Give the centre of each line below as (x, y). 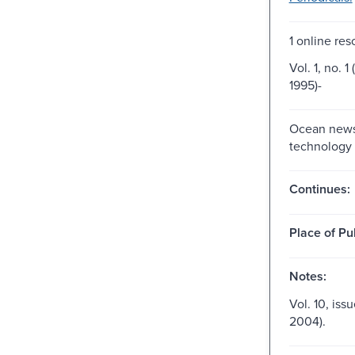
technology (320, 145)
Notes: (307, 276)
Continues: (319, 189)
